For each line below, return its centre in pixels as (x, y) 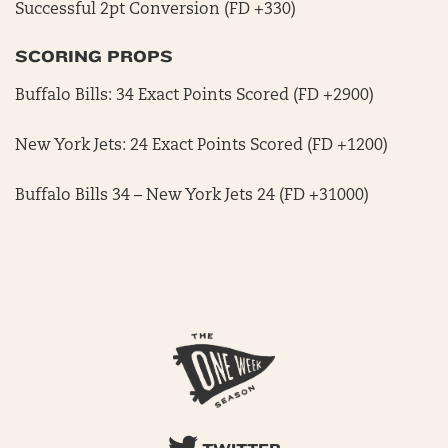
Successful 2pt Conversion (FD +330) (155, 10)
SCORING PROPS (95, 56)
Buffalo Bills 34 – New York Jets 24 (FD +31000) (192, 196)
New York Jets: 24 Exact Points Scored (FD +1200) (201, 146)
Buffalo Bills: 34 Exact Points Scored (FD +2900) (194, 96)
